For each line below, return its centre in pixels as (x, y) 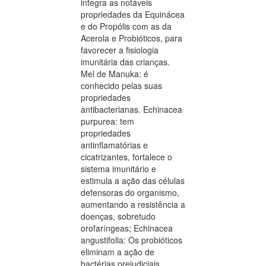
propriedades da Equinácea (133, 14)
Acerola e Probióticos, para (132, 38)
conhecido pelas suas (121, 85)
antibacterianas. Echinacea (132, 109)
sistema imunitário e (118, 168)
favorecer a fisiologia (120, 50)
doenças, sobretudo (118, 216)
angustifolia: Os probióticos (132, 240)
